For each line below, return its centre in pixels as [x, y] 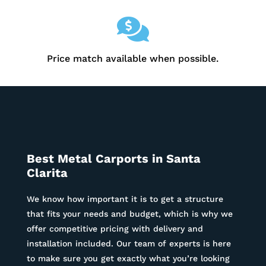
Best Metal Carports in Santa [113, 159]
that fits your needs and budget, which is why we [129, 214]
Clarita [47, 173]
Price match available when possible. [133, 59]
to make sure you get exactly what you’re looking [128, 259]
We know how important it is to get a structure [125, 199]
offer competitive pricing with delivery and [115, 229]
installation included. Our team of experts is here [129, 244]
